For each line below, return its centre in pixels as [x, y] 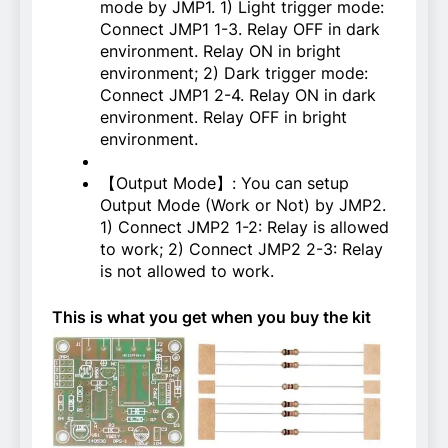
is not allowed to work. [187, 270]
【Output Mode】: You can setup [224, 182]
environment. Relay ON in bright [220, 50]
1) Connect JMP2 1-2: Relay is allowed [244, 226]
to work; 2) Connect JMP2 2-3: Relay [241, 248]
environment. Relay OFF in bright [223, 116]
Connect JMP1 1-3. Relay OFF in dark [240, 28]
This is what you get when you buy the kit [211, 316]
